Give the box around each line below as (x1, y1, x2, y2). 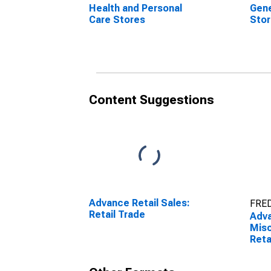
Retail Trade (89, 209, 145, 220)
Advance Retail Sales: (89, 197, 190, 209)
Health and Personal (89, 2, 182, 14)
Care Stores (89, 14, 145, 25)
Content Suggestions (89, 93, 214, 107)
